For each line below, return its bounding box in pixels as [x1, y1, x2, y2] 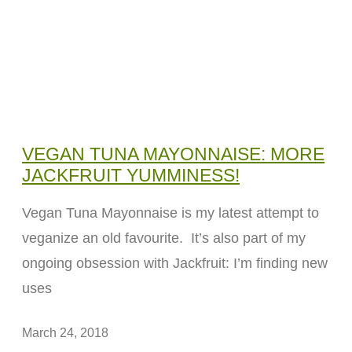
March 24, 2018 [22, 326, 108, 340]
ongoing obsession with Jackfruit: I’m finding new [22, 255, 328, 272]
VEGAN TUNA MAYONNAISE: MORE [22, 144, 324, 165]
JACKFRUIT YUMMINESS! [22, 165, 240, 186]
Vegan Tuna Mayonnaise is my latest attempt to [22, 205, 319, 222]
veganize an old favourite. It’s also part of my [22, 230, 306, 247]
